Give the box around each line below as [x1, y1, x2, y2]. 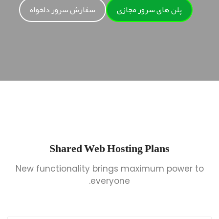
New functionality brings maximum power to [15, 163, 204, 175]
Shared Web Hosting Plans [49, 141, 170, 158]
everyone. [90, 175, 130, 187]
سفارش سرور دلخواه [30, 2, 95, 18]
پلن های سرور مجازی [117, 2, 182, 18]
